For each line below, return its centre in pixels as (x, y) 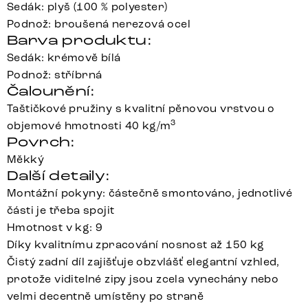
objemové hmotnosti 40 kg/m (89, 126)
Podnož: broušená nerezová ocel (99, 24)
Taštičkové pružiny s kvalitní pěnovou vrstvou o (141, 109)
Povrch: (41, 142)
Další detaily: (59, 176)
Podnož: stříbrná (55, 75)
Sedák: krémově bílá (64, 58)
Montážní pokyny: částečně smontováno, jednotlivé (150, 193)
